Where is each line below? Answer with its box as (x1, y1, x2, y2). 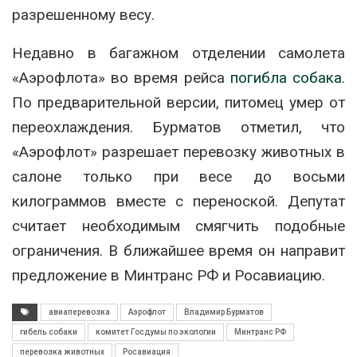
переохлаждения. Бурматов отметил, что (12, 117, 345, 136)
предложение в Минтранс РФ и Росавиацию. (12, 265, 325, 284)
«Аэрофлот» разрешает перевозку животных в (12, 142, 345, 161)
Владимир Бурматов (184, 307, 264, 316)
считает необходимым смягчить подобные (12, 216, 345, 235)
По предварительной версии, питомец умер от (12, 92, 345, 112)
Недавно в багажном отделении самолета (12, 43, 345, 62)
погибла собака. (229, 68, 346, 87)
